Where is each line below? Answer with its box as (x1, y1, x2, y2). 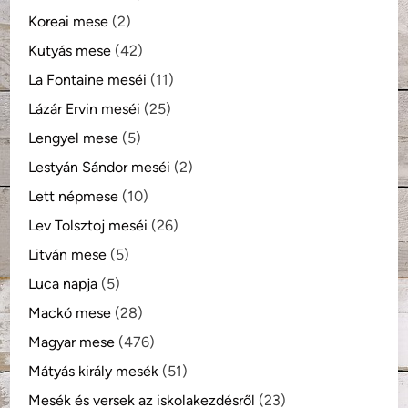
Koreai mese (28, 12, 109, 30)
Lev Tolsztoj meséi (28, 216, 148, 234)
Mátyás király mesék (28, 362, 159, 380)
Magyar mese (28, 332, 116, 351)
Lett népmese (28, 187, 119, 205)
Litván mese (28, 245, 107, 263)
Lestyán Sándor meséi (28, 158, 171, 176)
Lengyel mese (28, 128, 119, 147)
